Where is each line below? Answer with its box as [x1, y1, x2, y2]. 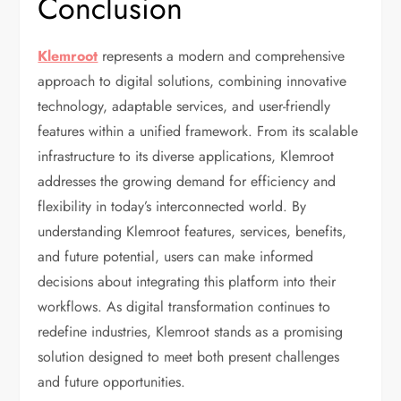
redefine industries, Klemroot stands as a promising [38, 321, 344, 343]
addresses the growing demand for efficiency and [38, 171, 337, 192]
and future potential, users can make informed [38, 246, 314, 268]
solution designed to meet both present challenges [38, 346, 340, 368]
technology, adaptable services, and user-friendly [38, 96, 331, 117]
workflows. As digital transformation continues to [38, 296, 331, 318]
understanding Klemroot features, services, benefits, [38, 221, 347, 243]
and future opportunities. [38, 371, 186, 393]
